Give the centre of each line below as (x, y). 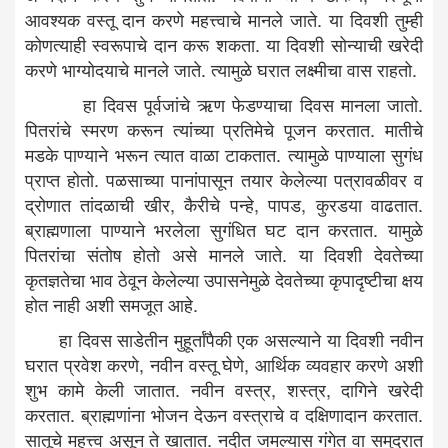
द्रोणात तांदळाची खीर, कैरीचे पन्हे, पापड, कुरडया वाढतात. (224, 204)
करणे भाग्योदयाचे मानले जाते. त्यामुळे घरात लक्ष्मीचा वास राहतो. (221, 69)
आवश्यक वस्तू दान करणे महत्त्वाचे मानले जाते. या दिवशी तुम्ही (224, 19)
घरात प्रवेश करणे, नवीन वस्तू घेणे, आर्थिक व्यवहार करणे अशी (224, 364)
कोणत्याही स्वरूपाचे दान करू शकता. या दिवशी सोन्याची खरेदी (224, 44)
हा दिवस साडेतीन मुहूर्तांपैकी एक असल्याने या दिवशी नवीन (224, 339)
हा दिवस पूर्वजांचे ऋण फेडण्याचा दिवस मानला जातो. (224, 104)
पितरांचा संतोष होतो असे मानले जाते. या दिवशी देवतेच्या (224, 254)
